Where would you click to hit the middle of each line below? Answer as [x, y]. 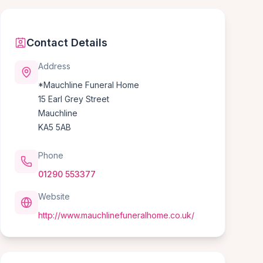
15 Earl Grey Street [74, 99]
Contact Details [67, 43]
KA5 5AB [55, 127]
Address [54, 66]
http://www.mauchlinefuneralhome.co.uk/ [116, 215]
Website [54, 196]
